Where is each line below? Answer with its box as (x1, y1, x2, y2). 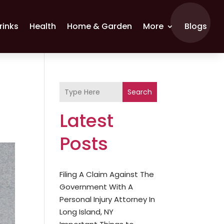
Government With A (59, 181, 133, 192)
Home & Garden (67, 20, 132, 32)
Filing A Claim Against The (59, 169, 154, 179)
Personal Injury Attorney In (59, 194, 155, 204)
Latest (59, 108, 114, 133)
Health (29, 20, 56, 32)
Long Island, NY (59, 206, 114, 217)
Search (127, 86, 152, 97)
